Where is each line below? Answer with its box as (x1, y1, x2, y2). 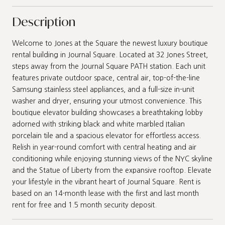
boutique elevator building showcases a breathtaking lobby (12, 108, 203, 116)
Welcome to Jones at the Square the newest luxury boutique (12, 39, 208, 47)
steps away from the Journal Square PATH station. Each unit (12, 62, 205, 70)
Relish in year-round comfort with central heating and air (12, 143, 196, 151)
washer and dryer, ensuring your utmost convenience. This (12, 97, 201, 104)
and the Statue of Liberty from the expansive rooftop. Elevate (12, 166, 211, 174)
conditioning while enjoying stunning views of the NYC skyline (12, 155, 212, 162)
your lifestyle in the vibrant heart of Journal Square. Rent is (12, 178, 200, 185)
